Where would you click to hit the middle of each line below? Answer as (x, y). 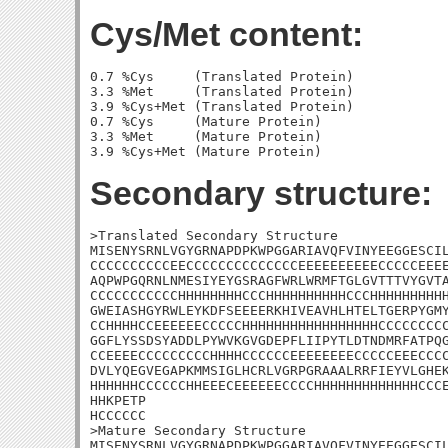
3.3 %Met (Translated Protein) (222, 91)
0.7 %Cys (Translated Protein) (222, 76)
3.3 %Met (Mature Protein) (206, 136)
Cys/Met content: (226, 34)
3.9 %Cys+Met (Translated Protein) (222, 106)
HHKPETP (118, 400)
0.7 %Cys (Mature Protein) (206, 121)
